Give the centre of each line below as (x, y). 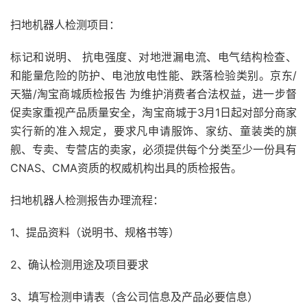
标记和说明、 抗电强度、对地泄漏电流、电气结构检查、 (153, 57)
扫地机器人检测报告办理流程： (87, 200)
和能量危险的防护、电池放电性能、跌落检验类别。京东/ (153, 75)
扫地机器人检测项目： (65, 25)
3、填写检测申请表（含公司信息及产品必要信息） (134, 297)
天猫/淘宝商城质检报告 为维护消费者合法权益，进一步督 (153, 94)
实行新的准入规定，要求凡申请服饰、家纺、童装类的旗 (153, 131)
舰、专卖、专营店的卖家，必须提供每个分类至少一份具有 (153, 149)
